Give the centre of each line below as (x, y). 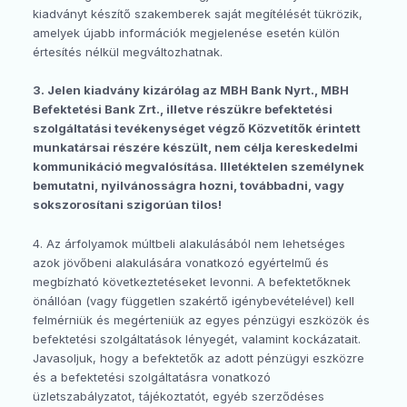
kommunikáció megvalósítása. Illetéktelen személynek (199, 167)
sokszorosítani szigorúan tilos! (127, 205)
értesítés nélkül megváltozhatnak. (128, 51)
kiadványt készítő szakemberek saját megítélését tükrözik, (198, 13)
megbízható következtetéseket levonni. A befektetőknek (192, 281)
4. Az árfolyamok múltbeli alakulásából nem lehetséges (189, 243)
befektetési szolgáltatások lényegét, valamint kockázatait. (197, 338)
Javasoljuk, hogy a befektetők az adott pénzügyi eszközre (199, 357)
